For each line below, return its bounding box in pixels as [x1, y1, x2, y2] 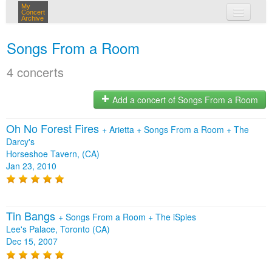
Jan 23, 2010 [6, 160, 56, 172]
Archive [21, 15, 44, 22]
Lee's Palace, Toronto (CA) [6, 223, 110, 236]
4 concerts [7, 63, 64, 81]
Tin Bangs [6, 208, 58, 224]
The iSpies [155, 211, 196, 223]
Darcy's [6, 135, 35, 148]
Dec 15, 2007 [6, 235, 58, 248]
